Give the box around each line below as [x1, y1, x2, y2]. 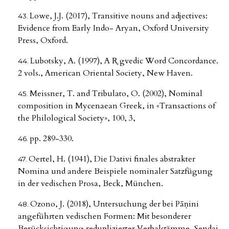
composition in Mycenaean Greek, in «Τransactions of [18, 100, 215, 112]
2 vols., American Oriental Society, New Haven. [18, 67, 193, 79]
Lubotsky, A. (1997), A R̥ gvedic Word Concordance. [30, 55, 218, 67]
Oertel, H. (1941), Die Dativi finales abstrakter [29, 153, 195, 165]
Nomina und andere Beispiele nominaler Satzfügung [18, 166, 213, 177]
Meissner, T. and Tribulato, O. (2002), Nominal [30, 88, 202, 100]
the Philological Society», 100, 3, [18, 112, 135, 124]
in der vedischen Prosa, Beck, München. [18, 178, 163, 190]
